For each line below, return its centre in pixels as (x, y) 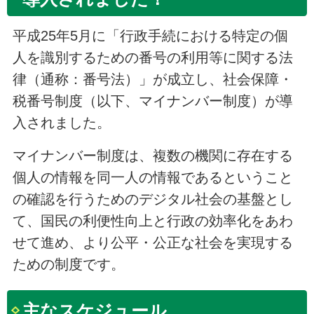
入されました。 (61, 122)
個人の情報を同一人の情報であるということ (152, 178)
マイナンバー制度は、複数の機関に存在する (152, 156)
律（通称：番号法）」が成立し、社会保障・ (152, 79)
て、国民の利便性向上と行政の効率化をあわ (152, 221)
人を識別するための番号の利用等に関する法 (152, 57)
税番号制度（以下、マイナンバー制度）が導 (152, 101)
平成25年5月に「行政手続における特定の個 (150, 35)
